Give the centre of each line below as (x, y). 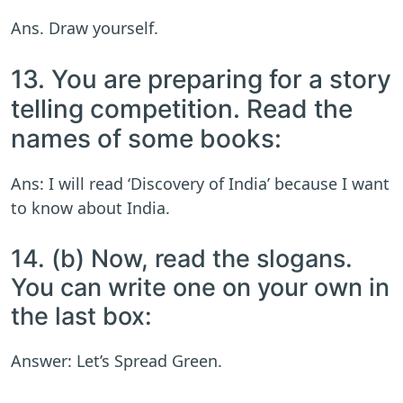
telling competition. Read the (182, 109)
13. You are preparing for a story (201, 80)
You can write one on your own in (200, 288)
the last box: (81, 317)
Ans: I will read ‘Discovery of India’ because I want (200, 184)
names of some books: (146, 139)
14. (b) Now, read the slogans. (182, 259)
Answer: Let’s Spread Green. (116, 361)
